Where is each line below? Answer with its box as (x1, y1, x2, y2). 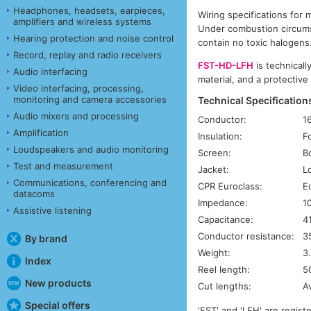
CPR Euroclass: (198, 180, 263, 192)
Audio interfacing (13, 65, 87, 77)
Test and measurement (13, 160, 113, 171)
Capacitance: (198, 213, 254, 225)
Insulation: (198, 130, 243, 142)
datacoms (13, 187, 55, 199)
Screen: (198, 146, 232, 158)
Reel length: (198, 263, 251, 275)
